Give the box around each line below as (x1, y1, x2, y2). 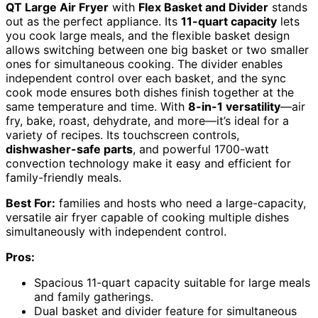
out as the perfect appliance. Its (6, 14, 181, 29)
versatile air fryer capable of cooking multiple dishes (6, 210, 289, 225)
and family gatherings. (34, 290, 153, 305)
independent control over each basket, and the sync (6, 71, 286, 86)
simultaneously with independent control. (6, 224, 226, 239)
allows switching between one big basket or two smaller (6, 43, 309, 57)
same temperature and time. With (6, 99, 188, 114)
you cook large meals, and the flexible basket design (6, 28, 290, 43)
